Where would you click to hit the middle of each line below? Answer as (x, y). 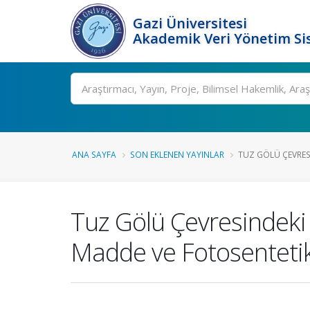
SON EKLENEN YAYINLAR (177, 154)
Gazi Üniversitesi (190, 23)
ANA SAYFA (94, 154)
